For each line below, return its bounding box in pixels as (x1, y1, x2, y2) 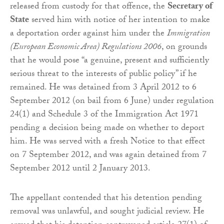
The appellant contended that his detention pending (10, 191, 202, 207)
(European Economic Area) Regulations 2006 (10, 40, 161, 56)
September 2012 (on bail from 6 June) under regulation (10, 94, 214, 110)
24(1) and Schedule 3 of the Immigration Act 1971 (10, 107, 198, 123)
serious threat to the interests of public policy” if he (10, 67, 197, 83)
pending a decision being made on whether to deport (10, 121, 204, 137)
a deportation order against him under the (10, 26, 167, 42)
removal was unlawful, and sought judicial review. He (10, 204, 204, 220)
